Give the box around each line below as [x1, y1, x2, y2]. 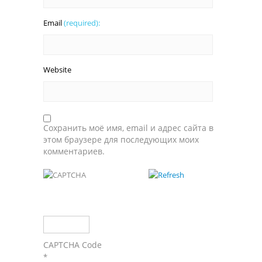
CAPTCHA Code [43, 239, 102, 251]
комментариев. [43, 146, 105, 157]
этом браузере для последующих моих [43, 134, 199, 146]
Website [43, 64, 71, 75]
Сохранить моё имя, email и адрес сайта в [43, 122, 213, 134]
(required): [64, 18, 100, 28]
